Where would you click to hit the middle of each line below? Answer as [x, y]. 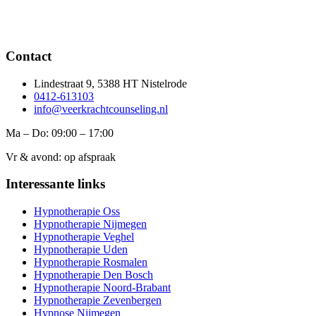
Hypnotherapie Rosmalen [91, 262]
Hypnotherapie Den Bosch [93, 274]
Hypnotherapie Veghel [84, 236]
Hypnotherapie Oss [77, 211]
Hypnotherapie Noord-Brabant [102, 287]
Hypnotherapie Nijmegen [90, 224]
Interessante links [55, 184]
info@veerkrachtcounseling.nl [101, 109]
